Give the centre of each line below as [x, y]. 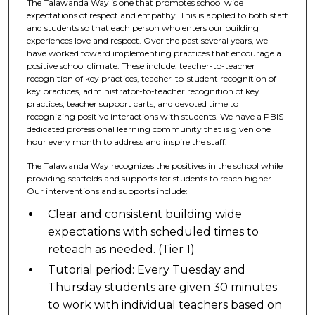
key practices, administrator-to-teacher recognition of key [143, 91]
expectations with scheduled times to [153, 232]
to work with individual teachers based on [165, 305]
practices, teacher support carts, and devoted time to [132, 104]
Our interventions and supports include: [107, 191]
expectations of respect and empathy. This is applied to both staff [157, 15]
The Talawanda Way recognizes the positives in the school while [154, 165]
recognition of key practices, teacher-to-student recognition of [151, 79]
